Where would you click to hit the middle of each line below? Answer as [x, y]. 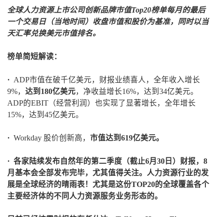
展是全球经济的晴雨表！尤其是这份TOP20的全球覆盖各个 [108, 185]
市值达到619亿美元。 [127, 138]
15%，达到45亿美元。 [45, 115]
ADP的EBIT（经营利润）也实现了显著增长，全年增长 [101, 103]
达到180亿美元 [50, 92]
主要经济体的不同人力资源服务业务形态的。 [85, 196]
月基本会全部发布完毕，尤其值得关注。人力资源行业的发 [108, 173]
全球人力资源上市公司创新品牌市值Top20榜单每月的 [99, 10]
